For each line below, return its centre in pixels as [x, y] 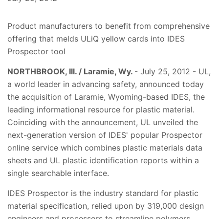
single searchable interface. [58, 173]
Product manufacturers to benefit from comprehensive [109, 26]
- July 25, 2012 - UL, [173, 71]
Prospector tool [36, 51]
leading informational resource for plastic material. [102, 109]
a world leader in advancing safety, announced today [106, 84]
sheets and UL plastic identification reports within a [103, 160]
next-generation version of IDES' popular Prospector [105, 135]
